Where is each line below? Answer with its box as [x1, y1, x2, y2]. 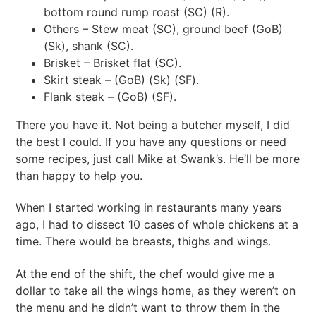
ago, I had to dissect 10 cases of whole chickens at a [16, 217, 299, 232]
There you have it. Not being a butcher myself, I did [16, 117, 291, 132]
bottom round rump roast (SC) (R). [44, 4, 230, 19]
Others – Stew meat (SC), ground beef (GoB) [44, 21, 284, 36]
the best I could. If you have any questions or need [16, 134, 287, 149]
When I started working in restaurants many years [16, 200, 282, 215]
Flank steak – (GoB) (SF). [44, 89, 177, 104]
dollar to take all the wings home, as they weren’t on [16, 283, 296, 298]
